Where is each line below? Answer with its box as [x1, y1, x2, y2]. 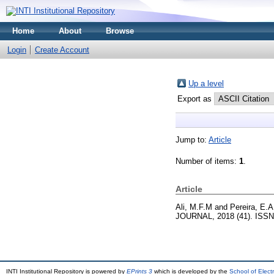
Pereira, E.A [230, 202, 273, 212]
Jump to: [176, 135, 209, 144]
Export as [177, 94, 214, 103]
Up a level [188, 79, 224, 88]
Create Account [35, 45, 89, 54]
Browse [106, 26, 134, 35]
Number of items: [176, 157, 239, 166]
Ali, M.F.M [176, 202, 212, 212]
